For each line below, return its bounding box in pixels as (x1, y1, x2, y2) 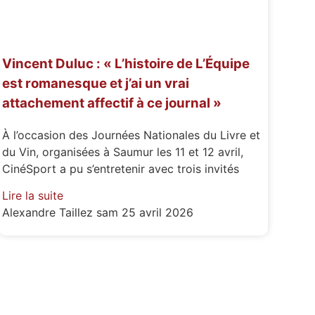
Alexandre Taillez (1, 205, 96, 220)
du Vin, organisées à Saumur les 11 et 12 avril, (1, 144, 243, 159)
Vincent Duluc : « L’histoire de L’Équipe (1, 56, 250, 72)
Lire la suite (1, 188, 63, 203)
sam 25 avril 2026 (96, 205, 193, 220)
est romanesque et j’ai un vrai (1, 75, 189, 92)
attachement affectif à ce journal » (1, 95, 221, 112)
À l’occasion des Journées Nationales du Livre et (1, 127, 260, 142)
